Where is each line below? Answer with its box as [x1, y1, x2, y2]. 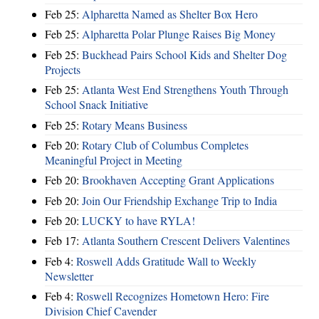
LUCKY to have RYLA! [82, 213, 195, 228]
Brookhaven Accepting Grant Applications [82, 172, 274, 188]
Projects [45, 61, 80, 77]
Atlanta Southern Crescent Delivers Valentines [82, 233, 290, 249]
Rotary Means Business [82, 117, 187, 132]
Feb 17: [45, 233, 82, 249]
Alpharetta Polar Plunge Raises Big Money [82, 26, 276, 42]
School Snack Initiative [45, 97, 148, 113]
